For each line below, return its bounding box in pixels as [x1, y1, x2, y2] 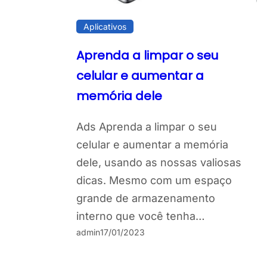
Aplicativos [83, 21, 126, 32]
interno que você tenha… [76, 210, 205, 223]
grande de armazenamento [76, 192, 215, 205]
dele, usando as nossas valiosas [76, 156, 241, 169]
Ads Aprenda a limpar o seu [76, 120, 217, 133]
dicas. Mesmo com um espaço [76, 174, 232, 187]
